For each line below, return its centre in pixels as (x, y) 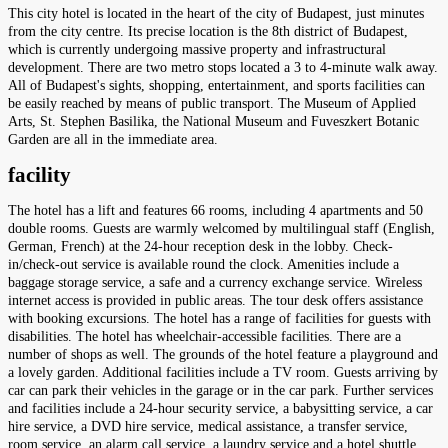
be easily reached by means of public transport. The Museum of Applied (212, 103)
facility (39, 175)
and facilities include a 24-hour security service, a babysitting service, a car (220, 408)
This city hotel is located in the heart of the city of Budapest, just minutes (216, 13)
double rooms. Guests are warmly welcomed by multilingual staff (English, (221, 228)
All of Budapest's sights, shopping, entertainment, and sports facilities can (216, 85)
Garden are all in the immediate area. (113, 139)
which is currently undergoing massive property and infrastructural (197, 49)
